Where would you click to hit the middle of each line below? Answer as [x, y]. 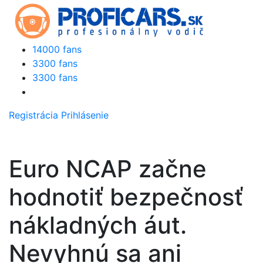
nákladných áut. [98, 225]
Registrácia [33, 115]
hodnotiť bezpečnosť [126, 197]
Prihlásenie [85, 115]
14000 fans [57, 49]
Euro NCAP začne [108, 169]
